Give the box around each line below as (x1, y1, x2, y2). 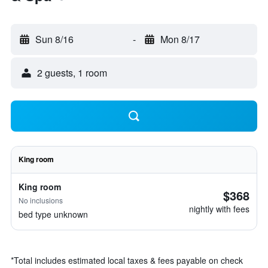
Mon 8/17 (160, 32, 200, 46)
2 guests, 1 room (37, 66, 107, 80)
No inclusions (19, 195, 63, 205)
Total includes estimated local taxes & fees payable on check (14, 254, 243, 266)
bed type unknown (19, 208, 88, 220)
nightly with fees (189, 203, 249, 215)
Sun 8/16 (35, 32, 74, 46)
